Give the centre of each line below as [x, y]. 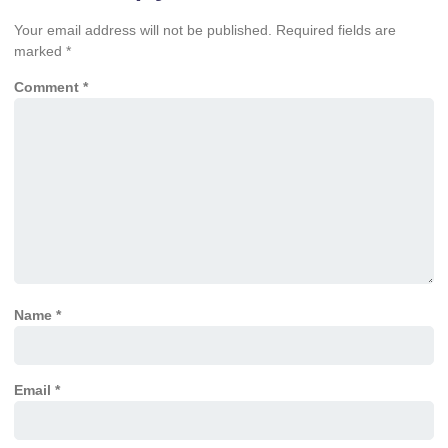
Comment [48, 87]
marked [40, 50]
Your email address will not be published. [143, 29]
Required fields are [336, 29]
